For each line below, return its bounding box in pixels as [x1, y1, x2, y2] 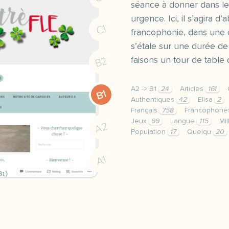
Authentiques [131, 96, 176, 103]
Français [131, 107, 159, 114]
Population [131, 128, 168, 135]
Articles [180, 85, 205, 93]
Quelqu [187, 128, 213, 135]
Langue [170, 118, 197, 125]
